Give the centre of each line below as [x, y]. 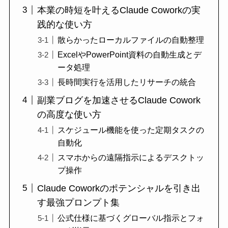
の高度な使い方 [69, 114]
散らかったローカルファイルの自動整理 [131, 39]
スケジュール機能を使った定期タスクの [131, 130]
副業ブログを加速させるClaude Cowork [119, 100]
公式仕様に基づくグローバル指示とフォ [131, 218]
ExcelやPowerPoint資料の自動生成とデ [129, 54]
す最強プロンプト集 [78, 202]
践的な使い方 [64, 24]
